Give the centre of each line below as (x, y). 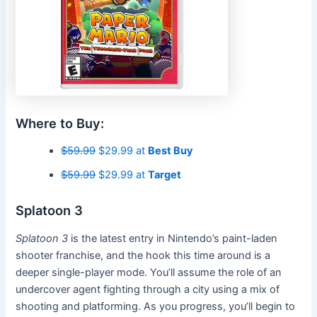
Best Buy (171, 151)
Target (165, 175)
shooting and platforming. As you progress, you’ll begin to (156, 306)
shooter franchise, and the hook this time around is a (143, 255)
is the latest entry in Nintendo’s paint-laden (174, 238)
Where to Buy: (60, 123)
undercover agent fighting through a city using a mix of (148, 289)
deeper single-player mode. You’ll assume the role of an (149, 272)
